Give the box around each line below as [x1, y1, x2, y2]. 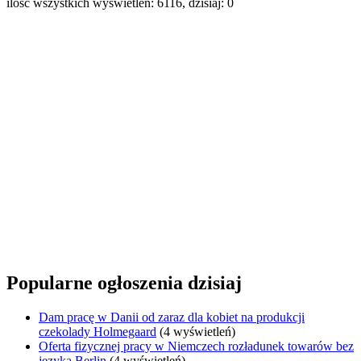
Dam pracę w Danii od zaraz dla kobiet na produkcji [39, 310, 305, 325]
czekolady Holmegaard [39, 325, 156, 339]
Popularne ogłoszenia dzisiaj [6, 272, 242, 294]
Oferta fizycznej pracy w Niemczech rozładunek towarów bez [39, 339, 354, 354]
